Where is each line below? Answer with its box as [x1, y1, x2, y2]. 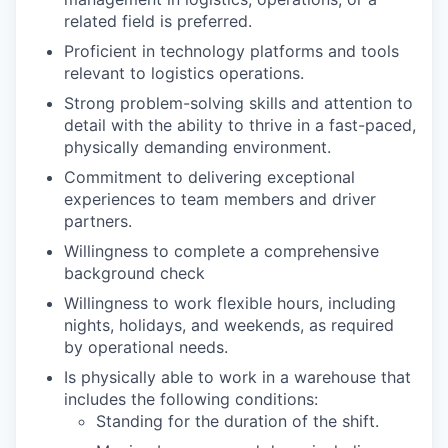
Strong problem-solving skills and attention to [64, 92, 413, 113]
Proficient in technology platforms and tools [64, 40, 399, 61]
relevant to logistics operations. [64, 62, 304, 83]
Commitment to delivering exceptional [64, 166, 355, 187]
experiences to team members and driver [64, 188, 376, 209]
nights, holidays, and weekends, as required [64, 314, 394, 335]
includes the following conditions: [64, 388, 318, 409]
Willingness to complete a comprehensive [64, 240, 379, 261]
